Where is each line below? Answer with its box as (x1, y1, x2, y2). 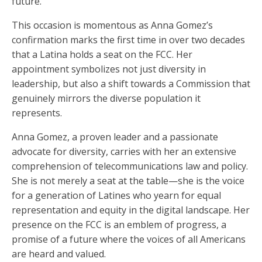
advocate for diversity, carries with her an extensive (12, 145, 236, 158)
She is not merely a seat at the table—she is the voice (12, 174, 244, 188)
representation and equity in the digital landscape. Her (12, 204, 250, 217)
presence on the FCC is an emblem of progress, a (12, 218, 226, 232)
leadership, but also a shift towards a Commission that (12, 77, 250, 91)
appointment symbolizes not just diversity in (12, 63, 206, 76)
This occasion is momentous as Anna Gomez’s (12, 19, 213, 32)
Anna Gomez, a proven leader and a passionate (12, 130, 218, 144)
